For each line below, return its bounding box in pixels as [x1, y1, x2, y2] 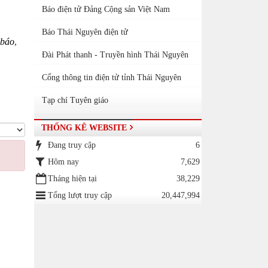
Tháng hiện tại [47, 174, 97, 183]
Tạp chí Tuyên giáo [41, 96, 108, 105]
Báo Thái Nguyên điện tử [41, 28, 128, 36]
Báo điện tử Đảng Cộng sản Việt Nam [41, 5, 170, 14]
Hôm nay [47, 157, 79, 166]
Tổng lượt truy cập [47, 191, 112, 200]
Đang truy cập [47, 141, 96, 150]
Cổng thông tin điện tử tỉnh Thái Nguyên [41, 73, 181, 82]
